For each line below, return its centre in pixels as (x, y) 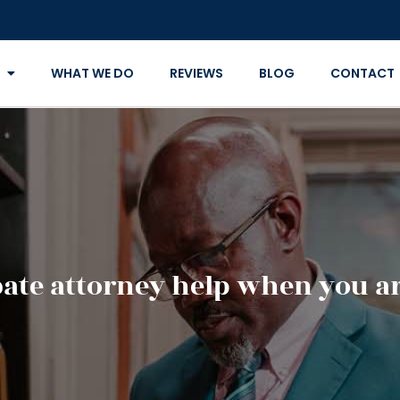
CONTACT (362, 73)
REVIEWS (196, 73)
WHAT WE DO (92, 73)
